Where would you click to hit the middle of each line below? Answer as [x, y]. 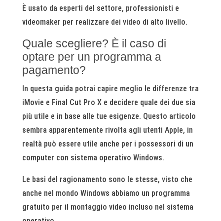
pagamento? [54, 70]
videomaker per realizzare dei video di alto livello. [105, 22]
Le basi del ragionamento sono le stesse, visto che [107, 179]
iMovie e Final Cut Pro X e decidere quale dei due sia [109, 102]
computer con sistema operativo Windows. [93, 158]
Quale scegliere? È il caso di [94, 43]
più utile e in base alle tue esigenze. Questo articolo [109, 116]
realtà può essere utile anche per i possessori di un [108, 144]
